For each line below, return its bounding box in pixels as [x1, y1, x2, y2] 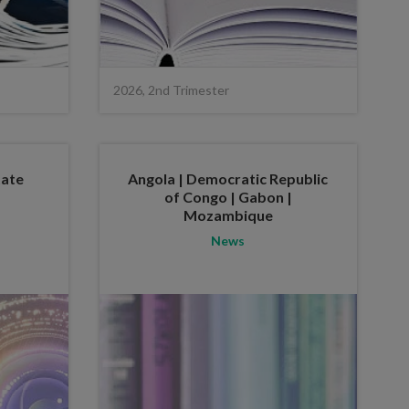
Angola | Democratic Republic [128, 169, 329, 187]
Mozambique [183, 205, 273, 224]
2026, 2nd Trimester [112, 81, 229, 98]
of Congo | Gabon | [163, 187, 292, 205]
